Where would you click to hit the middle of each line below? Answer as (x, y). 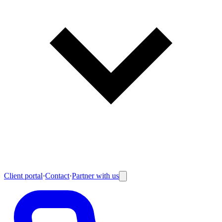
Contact (57, 176)
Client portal (23, 176)
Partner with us (95, 176)
